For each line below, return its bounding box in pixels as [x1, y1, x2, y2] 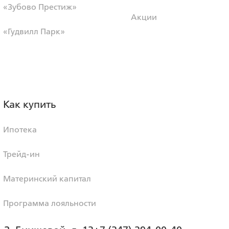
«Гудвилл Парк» [3, 27, 65, 36]
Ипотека [3, 125, 37, 134]
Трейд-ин [3, 149, 40, 159]
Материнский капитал [3, 174, 91, 184]
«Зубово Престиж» [3, 2, 77, 12]
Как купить [3, 98, 56, 110]
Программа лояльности [3, 198, 96, 208]
